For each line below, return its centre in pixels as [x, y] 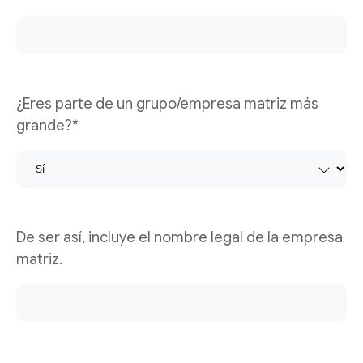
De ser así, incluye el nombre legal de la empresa [179, 237]
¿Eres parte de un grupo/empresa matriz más [167, 104]
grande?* [47, 126]
